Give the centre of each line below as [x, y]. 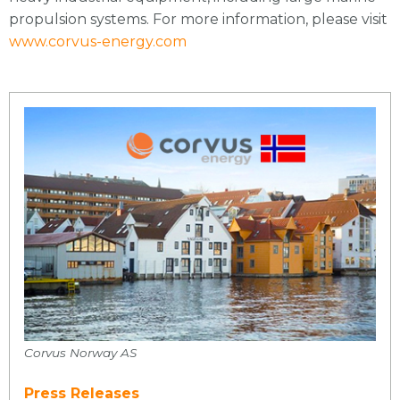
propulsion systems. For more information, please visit [198, 19]
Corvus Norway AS [80, 352]
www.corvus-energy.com [98, 41]
